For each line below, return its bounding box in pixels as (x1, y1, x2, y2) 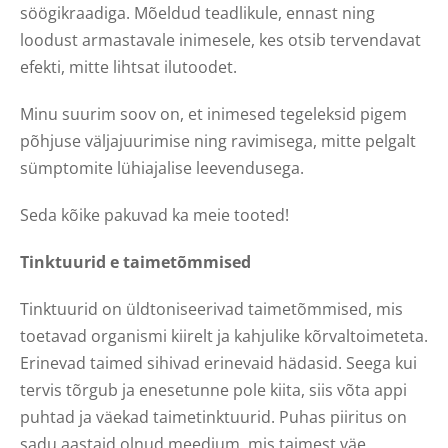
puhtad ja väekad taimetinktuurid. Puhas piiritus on (20, 405, 407, 428)
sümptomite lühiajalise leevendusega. (20, 156, 304, 179)
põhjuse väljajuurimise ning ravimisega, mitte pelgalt (20, 129, 416, 152)
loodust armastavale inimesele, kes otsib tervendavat (20, 28, 421, 51)
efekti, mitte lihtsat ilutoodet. (20, 55, 237, 78)
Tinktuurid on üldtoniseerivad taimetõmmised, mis (20, 297, 403, 320)
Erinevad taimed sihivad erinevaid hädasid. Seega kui (20, 351, 417, 374)
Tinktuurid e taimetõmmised (20, 250, 251, 273)
